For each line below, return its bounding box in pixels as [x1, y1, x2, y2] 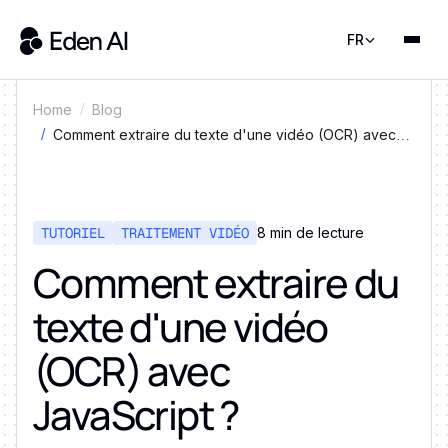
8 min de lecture [257, 224, 364, 241]
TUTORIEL [41, 223, 105, 242]
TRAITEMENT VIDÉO [121, 223, 249, 242]
